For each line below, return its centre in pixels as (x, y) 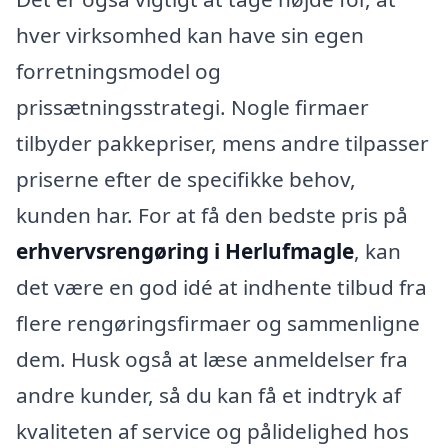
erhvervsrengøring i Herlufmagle (185, 251)
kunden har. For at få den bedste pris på (212, 215)
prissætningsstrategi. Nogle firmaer (192, 107)
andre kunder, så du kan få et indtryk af (208, 395)
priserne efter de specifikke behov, (186, 179)
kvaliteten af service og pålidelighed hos (212, 431)
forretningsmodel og (118, 71)
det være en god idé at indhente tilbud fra (221, 287)
